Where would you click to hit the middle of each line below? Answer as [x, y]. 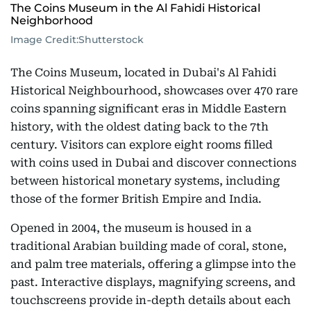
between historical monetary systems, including [145, 181]
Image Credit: [44, 40]
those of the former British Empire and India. [136, 199]
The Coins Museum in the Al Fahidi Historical [135, 8]
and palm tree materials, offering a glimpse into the [153, 264]
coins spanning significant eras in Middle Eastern [149, 109]
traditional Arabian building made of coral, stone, [149, 246]
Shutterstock [111, 40]
